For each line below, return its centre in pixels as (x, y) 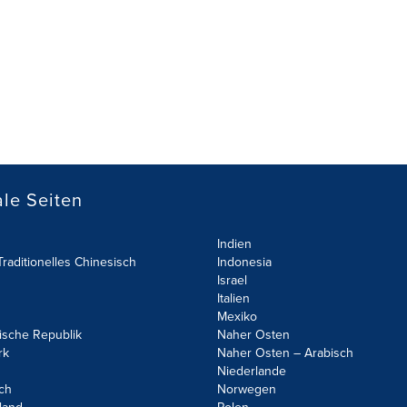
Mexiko (237, 317)
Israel (232, 280)
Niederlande (252, 371)
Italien (233, 298)
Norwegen (247, 389)
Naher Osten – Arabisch (285, 353)
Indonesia (244, 262)
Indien (234, 244)
